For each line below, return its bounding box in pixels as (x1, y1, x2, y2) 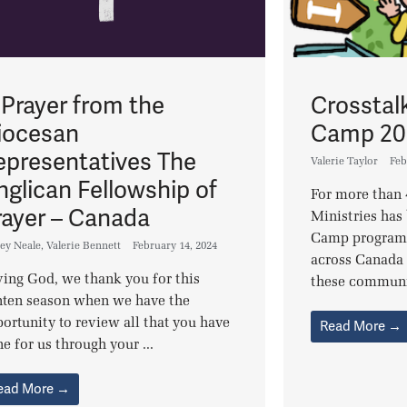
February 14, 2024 (133, 238, 218, 252)
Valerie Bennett (46, 238, 122, 252)
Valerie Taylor (311, 154, 379, 167)
